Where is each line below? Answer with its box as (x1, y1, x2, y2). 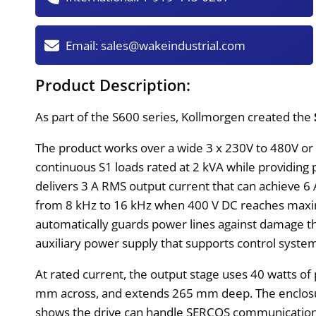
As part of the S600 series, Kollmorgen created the (35, 108, 315, 125)
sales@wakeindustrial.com (101, 37, 246, 54)
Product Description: (35, 73, 191, 95)
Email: (66, 37, 102, 54)
